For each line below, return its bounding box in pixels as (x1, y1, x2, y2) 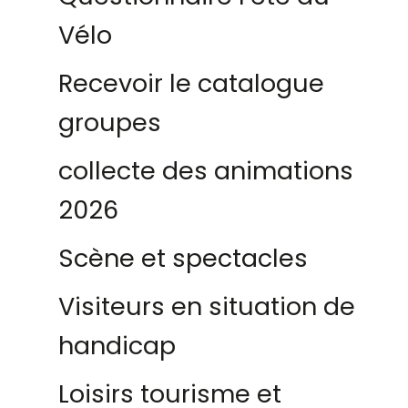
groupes (58, 106, 161, 139)
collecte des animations (58, 154, 353, 188)
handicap (58, 329, 176, 362)
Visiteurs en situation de (58, 290, 355, 323)
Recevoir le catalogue (58, 66, 324, 100)
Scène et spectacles (58, 241, 308, 275)
